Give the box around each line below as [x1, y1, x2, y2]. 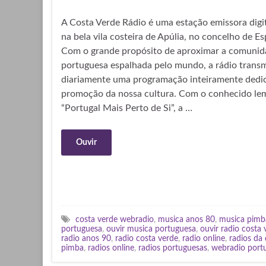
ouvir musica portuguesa [106, 224, 196, 233]
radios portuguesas [138, 243, 207, 252]
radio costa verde [115, 234, 178, 243]
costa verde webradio [75, 215, 154, 224]
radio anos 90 [61, 234, 111, 243]
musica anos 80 [158, 215, 215, 224]
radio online [182, 234, 225, 243]
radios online [88, 243, 134, 252]
